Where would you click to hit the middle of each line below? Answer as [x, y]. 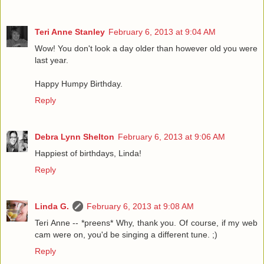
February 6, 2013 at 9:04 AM [162, 32]
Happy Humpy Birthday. [79, 83]
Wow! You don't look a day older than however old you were [146, 48]
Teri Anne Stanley [70, 32]
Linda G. [52, 206]
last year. [52, 60]
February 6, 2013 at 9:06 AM [171, 136]
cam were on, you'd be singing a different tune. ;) [126, 234]
